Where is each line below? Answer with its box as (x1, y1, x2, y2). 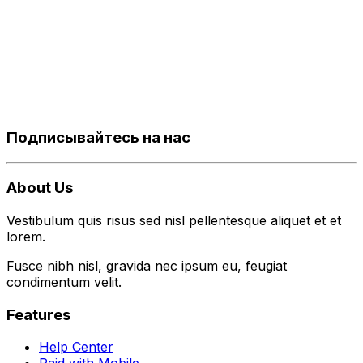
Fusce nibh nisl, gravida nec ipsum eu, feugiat (6, 258, 287, 274)
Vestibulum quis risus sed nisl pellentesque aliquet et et (6, 212, 341, 228)
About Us (6, 178, 73, 198)
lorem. (6, 228, 45, 245)
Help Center (39, 339, 113, 356)
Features (6, 305, 70, 324)
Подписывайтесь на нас (6, 127, 190, 147)
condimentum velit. (6, 274, 122, 290)
